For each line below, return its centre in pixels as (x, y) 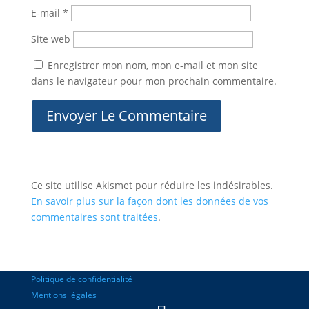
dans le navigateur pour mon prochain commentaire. (153, 81)
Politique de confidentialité (81, 279)
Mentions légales (63, 295)
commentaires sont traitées (94, 217)
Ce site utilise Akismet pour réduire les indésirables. (152, 185)
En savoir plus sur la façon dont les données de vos (149, 201)
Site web (50, 39)
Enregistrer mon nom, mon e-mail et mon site (152, 65)
